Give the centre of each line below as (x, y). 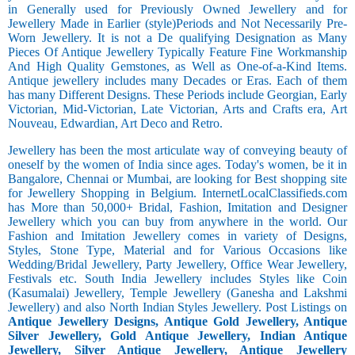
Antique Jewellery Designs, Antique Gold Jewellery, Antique (177, 322)
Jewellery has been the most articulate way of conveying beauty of (177, 151)
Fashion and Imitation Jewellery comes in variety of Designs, (177, 236)
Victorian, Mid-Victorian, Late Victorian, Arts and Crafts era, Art (177, 109)
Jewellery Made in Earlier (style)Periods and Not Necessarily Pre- (177, 24)
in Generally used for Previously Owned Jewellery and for (177, 10)
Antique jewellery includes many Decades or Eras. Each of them (177, 81)
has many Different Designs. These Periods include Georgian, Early (177, 95)
